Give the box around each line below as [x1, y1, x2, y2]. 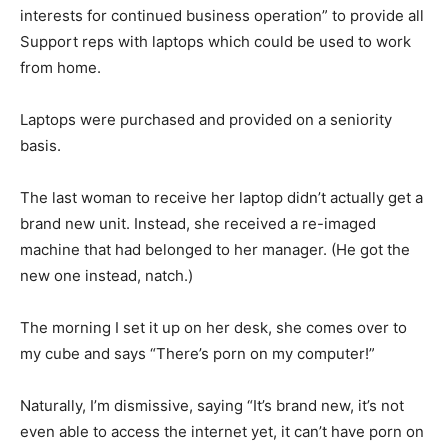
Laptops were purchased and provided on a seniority [20, 110, 392, 130]
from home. [20, 58, 101, 78]
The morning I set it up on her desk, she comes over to [20, 318, 407, 338]
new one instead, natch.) [20, 266, 193, 286]
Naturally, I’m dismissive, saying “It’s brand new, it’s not [20, 396, 404, 416]
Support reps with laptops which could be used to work [20, 32, 411, 52]
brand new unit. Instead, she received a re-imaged [20, 214, 376, 234]
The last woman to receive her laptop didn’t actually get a [20, 188, 423, 208]
